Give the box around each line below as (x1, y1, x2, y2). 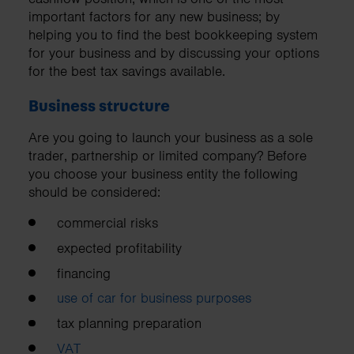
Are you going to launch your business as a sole (28, 128, 313, 146)
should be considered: (28, 183, 160, 201)
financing (57, 264, 111, 282)
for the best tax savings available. (28, 62, 225, 81)
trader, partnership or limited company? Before (28, 146, 307, 164)
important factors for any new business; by (28, 8, 280, 26)
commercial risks (57, 213, 158, 232)
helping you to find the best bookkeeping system (28, 26, 318, 44)
